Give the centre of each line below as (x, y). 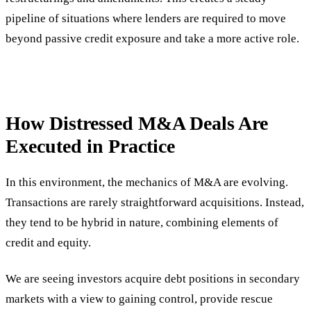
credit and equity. (48, 243)
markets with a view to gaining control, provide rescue (139, 299)
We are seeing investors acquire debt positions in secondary (153, 279)
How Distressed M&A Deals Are (137, 124)
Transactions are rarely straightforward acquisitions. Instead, (155, 203)
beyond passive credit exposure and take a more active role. (152, 38)
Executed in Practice (90, 146)
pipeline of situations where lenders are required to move (146, 18)
